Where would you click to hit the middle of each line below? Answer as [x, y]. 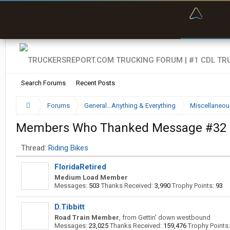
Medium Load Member [91, 177]
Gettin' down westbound [174, 217]
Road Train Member [87, 217]
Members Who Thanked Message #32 [121, 128]
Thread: [34, 148]
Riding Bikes [68, 148]
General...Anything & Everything [130, 106]
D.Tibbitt [70, 207]
